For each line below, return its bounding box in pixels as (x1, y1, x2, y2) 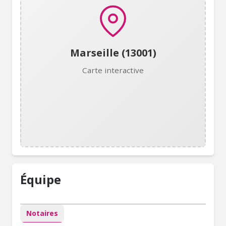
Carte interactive (82, 65, 144, 75)
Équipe (20, 171, 61, 188)
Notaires (26, 208, 58, 218)
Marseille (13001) (70, 46, 156, 60)
